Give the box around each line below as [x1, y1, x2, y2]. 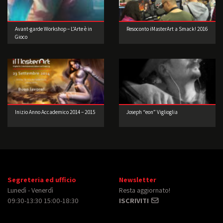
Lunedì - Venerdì [7, 185, 53, 195]
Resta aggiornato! [119, 185, 170, 195]
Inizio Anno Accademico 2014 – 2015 [15, 109, 95, 116]
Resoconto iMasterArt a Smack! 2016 [126, 25, 208, 33]
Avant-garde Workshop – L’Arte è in [15, 25, 92, 33]
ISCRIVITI [119, 196, 150, 206]
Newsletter [119, 175, 156, 185]
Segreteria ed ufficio [7, 175, 76, 185]
